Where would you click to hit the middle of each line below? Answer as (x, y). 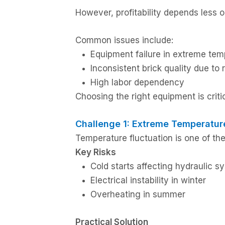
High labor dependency (137, 82)
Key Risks (96, 152)
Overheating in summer (138, 194)
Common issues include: (124, 40)
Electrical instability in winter (148, 180)
